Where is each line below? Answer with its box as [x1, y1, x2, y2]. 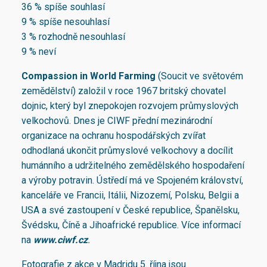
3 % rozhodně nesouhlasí [21, 31, 125, 43]
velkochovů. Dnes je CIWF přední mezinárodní [21, 115, 212, 127]
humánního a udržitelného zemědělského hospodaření [21, 160, 244, 172]
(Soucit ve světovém [156, 70, 243, 82]
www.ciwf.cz [33, 234, 88, 246]
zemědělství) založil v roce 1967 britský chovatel [21, 85, 226, 97]
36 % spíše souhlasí [21, 1, 105, 13]
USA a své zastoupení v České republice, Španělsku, [21, 204, 240, 216]
